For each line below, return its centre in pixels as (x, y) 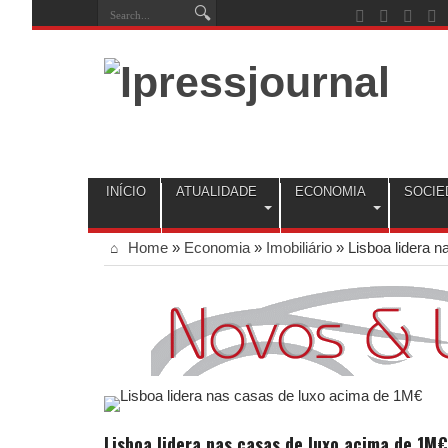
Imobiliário (299, 247)
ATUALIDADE (216, 191)
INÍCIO (126, 191)
